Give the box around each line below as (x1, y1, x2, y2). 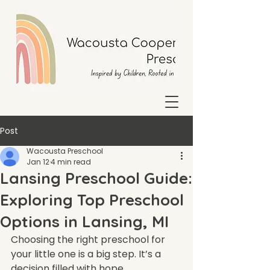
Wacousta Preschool (27, 146, 103, 156)
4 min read (51, 157, 91, 167)
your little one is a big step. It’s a (11, 247, 163, 261)
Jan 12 (27, 157, 49, 167)
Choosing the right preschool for (11, 233, 168, 246)
